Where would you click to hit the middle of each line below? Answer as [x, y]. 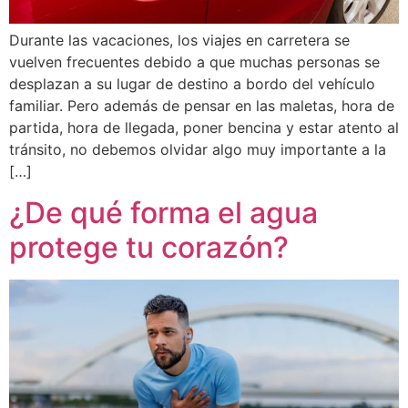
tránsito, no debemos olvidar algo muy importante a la [198, 150]
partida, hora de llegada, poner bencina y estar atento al [204, 128]
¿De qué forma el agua [163, 212]
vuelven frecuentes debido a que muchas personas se [194, 62]
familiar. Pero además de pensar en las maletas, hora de [202, 106]
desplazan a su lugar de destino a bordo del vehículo [192, 84]
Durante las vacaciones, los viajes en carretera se [179, 41]
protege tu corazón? [149, 247]
